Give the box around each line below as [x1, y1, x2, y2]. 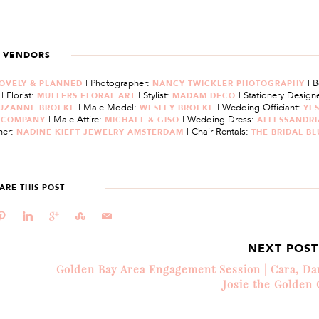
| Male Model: [78, 101, 140, 114]
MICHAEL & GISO [104, 115, 182, 125]
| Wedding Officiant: [217, 101, 304, 114]
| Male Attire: [48, 113, 105, 126]
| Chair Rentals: [187, 125, 252, 138]
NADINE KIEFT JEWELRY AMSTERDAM [16, 127, 187, 137]
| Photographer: [85, 77, 153, 90]
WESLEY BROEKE [140, 103, 218, 113]
